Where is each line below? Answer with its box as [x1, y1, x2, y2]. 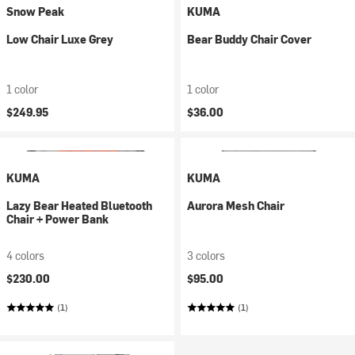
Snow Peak [6, 4, 64, 19]
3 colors [187, 248, 225, 263]
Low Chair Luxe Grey [6, 32, 113, 47]
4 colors [6, 248, 44, 263]
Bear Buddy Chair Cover [187, 32, 311, 47]
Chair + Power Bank [6, 212, 109, 227]
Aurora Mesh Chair [187, 198, 284, 213]
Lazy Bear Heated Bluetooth [6, 198, 152, 213]
